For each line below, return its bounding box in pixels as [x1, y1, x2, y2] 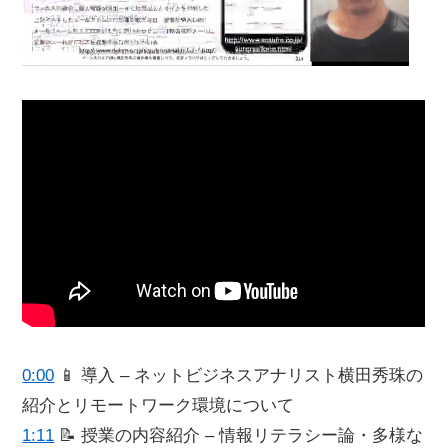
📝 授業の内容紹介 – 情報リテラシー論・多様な [54, 425, 424, 445]
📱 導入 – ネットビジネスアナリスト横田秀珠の [54, 365, 424, 385]
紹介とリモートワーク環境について [22, 395, 295, 415]
